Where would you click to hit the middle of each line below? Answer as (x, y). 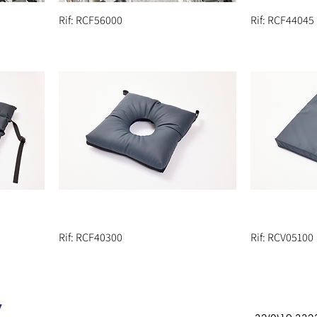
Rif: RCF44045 (282, 20)
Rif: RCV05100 (282, 237)
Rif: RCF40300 (91, 237)
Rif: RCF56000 (91, 20)
